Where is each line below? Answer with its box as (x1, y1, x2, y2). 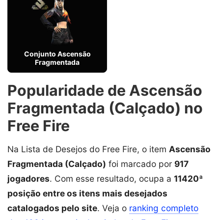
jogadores (7, 173, 50, 184)
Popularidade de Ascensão (7, 81, 202, 99)
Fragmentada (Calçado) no (7, 99, 203, 117)
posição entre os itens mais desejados (7, 188, 167, 198)
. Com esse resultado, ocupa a (50, 173, 174, 184)
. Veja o (97, 202, 129, 213)
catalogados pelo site (7, 202, 97, 213)
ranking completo (129, 202, 198, 213)
